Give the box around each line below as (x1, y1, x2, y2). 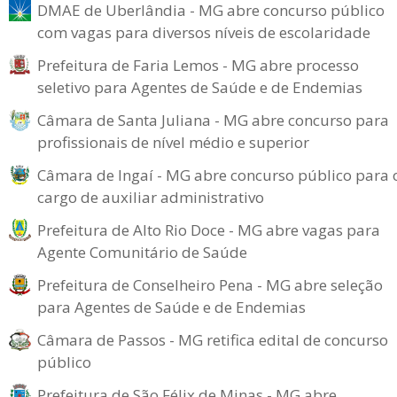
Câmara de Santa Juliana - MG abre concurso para (37, 110, 389, 130)
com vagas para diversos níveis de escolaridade (37, 22, 370, 43)
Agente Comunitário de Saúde (37, 242, 247, 262)
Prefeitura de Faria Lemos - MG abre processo (37, 55, 359, 75)
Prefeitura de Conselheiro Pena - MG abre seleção (37, 275, 383, 295)
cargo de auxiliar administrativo (37, 187, 264, 207)
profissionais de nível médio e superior (37, 132, 309, 152)
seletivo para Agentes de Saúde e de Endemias (37, 77, 362, 97)
